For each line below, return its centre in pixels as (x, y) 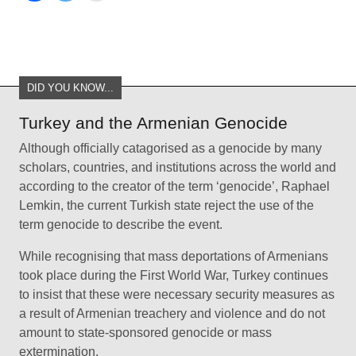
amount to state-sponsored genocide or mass (145, 333)
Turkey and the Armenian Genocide (153, 123)
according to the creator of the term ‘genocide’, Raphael (174, 187)
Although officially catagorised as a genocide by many (170, 149)
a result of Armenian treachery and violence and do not (172, 314)
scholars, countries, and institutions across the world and (178, 168)
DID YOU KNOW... (70, 88)
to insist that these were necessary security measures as (177, 295)
